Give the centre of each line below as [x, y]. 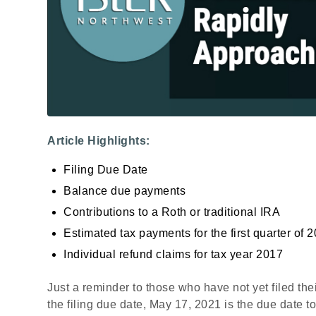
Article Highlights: [99, 141]
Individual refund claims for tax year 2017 [173, 254]
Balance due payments [124, 190]
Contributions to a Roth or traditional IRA [172, 212]
